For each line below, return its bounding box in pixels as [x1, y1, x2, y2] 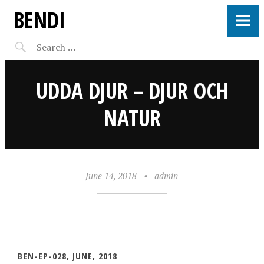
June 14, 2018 [85, 170, 137, 181]
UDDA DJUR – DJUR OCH [36, 75, 228, 105]
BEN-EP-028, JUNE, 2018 [17, 250, 117, 262]
